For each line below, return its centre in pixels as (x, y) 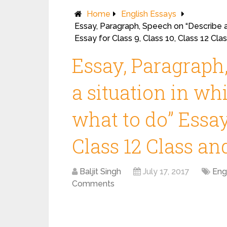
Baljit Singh (100, 172)
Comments (93, 184)
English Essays (149, 14)
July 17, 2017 (166, 172)
